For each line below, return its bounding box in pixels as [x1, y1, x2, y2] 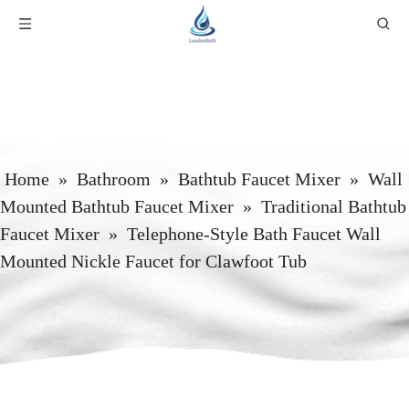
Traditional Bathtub [261, 196, 406, 216]
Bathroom [77, 169, 151, 189]
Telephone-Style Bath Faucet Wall [127, 224, 381, 244]
